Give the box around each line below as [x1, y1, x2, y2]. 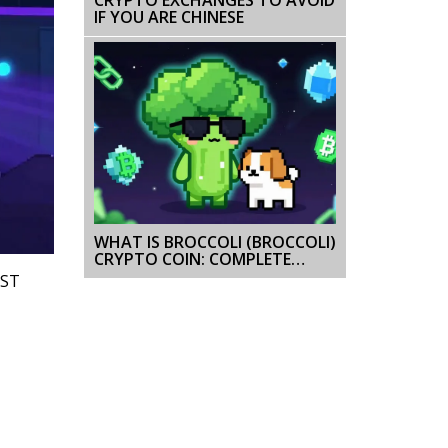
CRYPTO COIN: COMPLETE [93, 247, 291, 270]
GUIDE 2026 [93, 264, 180, 287]
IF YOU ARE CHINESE [93, 5, 244, 28]
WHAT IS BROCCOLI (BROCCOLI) [93, 230, 336, 253]
